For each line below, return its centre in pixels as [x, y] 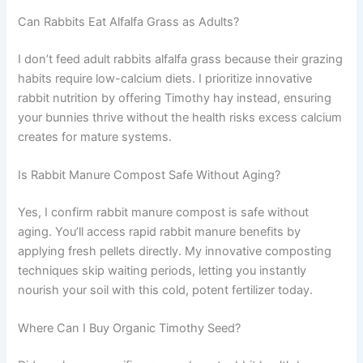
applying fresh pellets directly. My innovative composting [175, 252]
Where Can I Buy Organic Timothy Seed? [130, 329]
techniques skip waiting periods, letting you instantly [162, 271]
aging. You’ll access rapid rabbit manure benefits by [160, 232]
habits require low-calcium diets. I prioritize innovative [165, 78]
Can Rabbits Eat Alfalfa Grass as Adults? [129, 21]
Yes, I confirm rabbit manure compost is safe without [164, 213]
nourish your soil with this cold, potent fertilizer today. [166, 290]
